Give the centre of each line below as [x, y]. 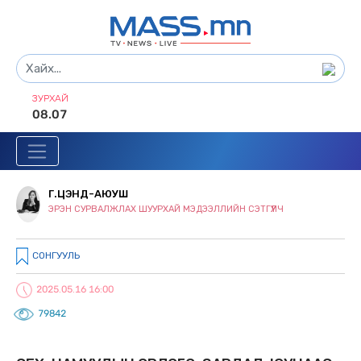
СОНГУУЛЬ [56, 256]
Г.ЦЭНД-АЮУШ [88, 194]
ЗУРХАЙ [50, 98]
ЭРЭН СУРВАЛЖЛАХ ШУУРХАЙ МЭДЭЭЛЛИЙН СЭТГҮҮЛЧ [166, 210]
